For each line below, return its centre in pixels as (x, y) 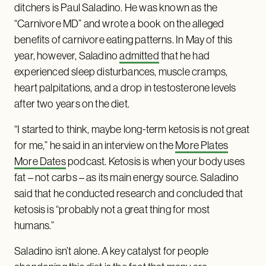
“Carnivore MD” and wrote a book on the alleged (119, 23)
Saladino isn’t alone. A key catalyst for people (112, 251)
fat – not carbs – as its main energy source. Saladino (127, 177)
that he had (184, 56)
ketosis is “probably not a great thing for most (112, 209)
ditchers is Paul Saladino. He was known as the (116, 7)
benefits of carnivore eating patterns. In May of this (123, 39)
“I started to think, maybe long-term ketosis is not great (132, 129)
